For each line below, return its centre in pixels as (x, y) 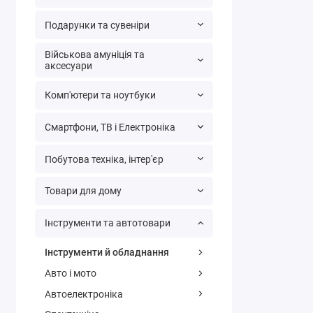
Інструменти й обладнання (107, 253)
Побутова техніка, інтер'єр (104, 159)
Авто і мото (70, 274)
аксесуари (68, 66)
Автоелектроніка (83, 294)
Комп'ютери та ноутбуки (100, 95)
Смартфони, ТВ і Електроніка (110, 128)
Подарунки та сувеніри (97, 25)
